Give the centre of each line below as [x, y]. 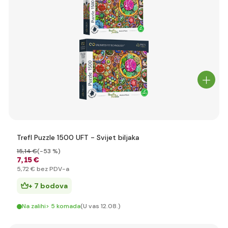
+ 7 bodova [48, 186]
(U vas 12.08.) [101, 206]
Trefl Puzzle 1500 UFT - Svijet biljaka [78, 137]
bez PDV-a [52, 169]
